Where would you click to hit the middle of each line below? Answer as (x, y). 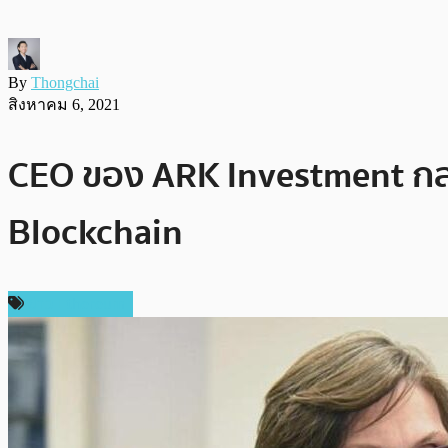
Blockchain (95, 232)
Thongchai (65, 82)
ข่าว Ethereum (76, 303)
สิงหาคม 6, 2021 (64, 104)
